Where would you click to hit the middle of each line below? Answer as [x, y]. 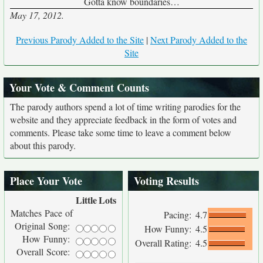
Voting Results [166, 181]
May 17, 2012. [37, 15]
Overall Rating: [165, 243]
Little [86, 200]
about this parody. [43, 145]
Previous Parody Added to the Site [80, 40]
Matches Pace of [42, 213]
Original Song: [44, 226]
